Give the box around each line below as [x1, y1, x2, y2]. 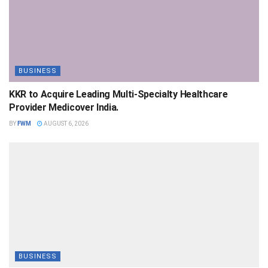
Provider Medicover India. [9, 102, 118, 114]
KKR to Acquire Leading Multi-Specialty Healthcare [9, 89, 228, 100]
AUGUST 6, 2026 [42, 120, 89, 127]
